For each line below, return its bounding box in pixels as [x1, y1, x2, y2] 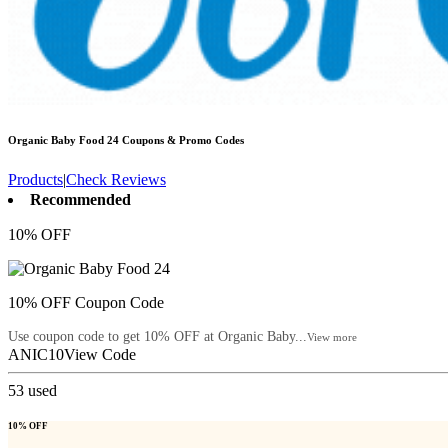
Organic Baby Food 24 [8, 133, 119, 146]
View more [307, 330, 357, 343]
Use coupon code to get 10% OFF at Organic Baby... [8, 328, 307, 344]
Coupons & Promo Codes [119, 133, 244, 146]
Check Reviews [66, 170, 166, 188]
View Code [64, 345, 136, 363]
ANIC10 [8, 345, 64, 363]
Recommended [30, 190, 131, 208]
